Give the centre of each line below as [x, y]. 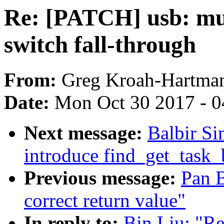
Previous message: [102, 178]
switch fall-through [100, 44]
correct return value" [105, 200]
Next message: [86, 133]
